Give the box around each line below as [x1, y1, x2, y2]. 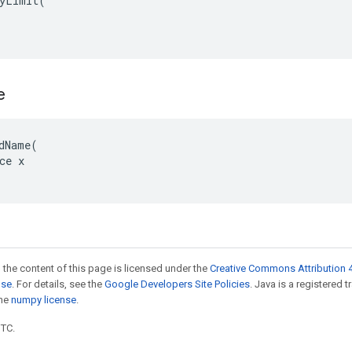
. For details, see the [12, 278, 104, 290]
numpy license [11, 294, 76, 306]
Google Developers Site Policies [104, 278, 250, 290]
